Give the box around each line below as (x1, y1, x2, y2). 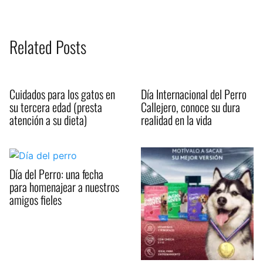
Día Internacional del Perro (141, 85, 247, 103)
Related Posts (9, 35, 86, 59)
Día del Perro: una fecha (9, 164, 103, 183)
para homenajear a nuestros (9, 177, 119, 195)
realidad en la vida (141, 111, 212, 129)
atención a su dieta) (9, 111, 87, 129)
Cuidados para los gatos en (9, 85, 115, 103)
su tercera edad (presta (9, 98, 102, 116)
